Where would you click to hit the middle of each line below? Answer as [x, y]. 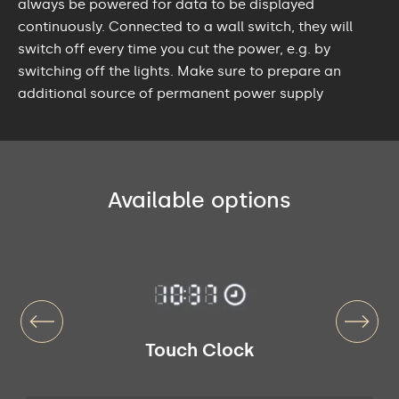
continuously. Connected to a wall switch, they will [185, 26]
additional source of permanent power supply [171, 93]
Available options [199, 199]
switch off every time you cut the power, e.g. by [174, 49]
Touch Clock [199, 350]
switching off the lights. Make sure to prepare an [179, 71]
